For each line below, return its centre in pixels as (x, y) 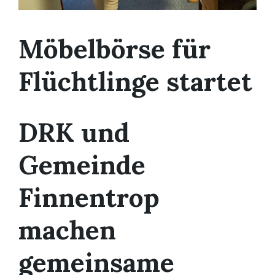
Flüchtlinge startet (135, 82)
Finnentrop (89, 198)
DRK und (74, 133)
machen (67, 230)
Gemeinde (82, 165)
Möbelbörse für (114, 49)
